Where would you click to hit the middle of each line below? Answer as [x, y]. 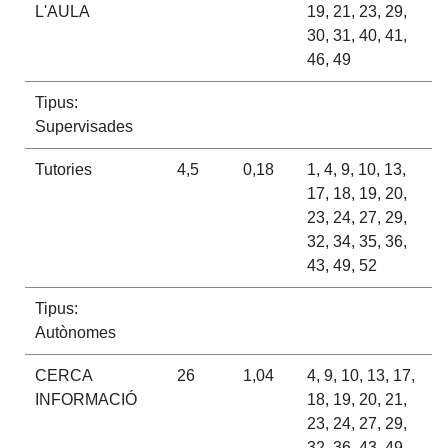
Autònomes [75, 332]
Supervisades [83, 126]
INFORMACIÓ [85, 399]
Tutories [63, 169]
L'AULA [62, 11]
